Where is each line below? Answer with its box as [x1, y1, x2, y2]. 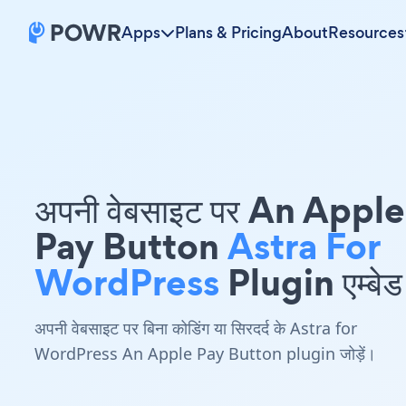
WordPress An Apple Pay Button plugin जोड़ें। [34, 343, 376, 364]
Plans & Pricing [175, 22, 282, 43]
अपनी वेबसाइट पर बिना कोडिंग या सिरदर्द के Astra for [34, 317, 357, 339]
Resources [328, 22, 404, 43]
